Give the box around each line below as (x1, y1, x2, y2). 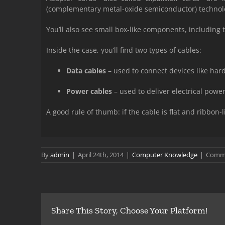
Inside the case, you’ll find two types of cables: (46, 45, 201, 55)
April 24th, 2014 (78, 150, 124, 159)
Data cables (66, 66, 106, 75)
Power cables (66, 86, 112, 96)
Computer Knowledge (132, 150, 197, 159)
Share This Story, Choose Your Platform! (51, 205, 207, 216)
